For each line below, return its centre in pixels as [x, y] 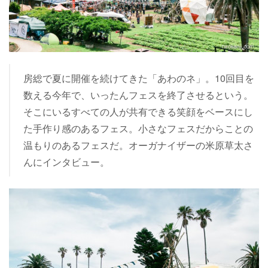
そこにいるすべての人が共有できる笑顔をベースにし [138, 112]
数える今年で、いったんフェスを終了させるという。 [138, 95]
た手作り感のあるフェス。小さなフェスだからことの [138, 128]
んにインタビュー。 [66, 162]
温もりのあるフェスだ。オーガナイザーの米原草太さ [138, 145]
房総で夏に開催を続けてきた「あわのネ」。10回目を [138, 78]
